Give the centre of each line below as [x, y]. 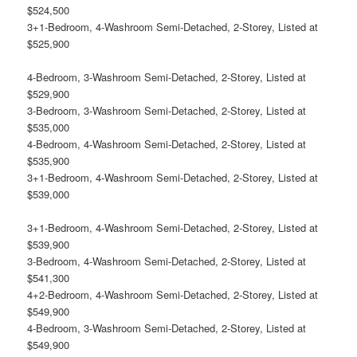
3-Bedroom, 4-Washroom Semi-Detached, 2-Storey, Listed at [167, 261]
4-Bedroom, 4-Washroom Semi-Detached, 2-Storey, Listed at [167, 144]
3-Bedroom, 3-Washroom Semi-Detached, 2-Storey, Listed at [167, 111]
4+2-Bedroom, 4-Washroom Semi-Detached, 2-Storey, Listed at [173, 295]
